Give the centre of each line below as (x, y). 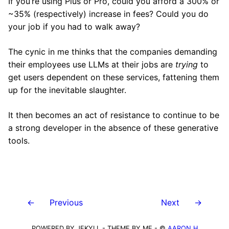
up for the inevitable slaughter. (67, 90)
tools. (19, 141)
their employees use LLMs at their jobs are (92, 64)
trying (187, 64)
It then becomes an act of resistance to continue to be (114, 115)
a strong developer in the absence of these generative (113, 128)
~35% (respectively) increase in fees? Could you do (108, 14)
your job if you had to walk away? (74, 27)
